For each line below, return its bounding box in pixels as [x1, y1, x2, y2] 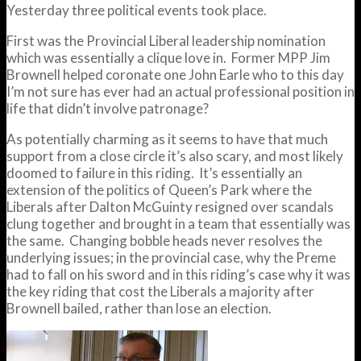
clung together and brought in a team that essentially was [6, 214, 351, 232]
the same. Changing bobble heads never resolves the [6, 231, 322, 249]
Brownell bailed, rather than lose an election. [6, 299, 272, 317]
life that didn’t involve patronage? [6, 99, 209, 117]
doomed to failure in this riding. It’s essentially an [6, 164, 302, 181]
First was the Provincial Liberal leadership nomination [6, 31, 326, 49]
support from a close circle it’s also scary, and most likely [6, 147, 343, 164]
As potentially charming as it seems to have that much [6, 130, 328, 147]
